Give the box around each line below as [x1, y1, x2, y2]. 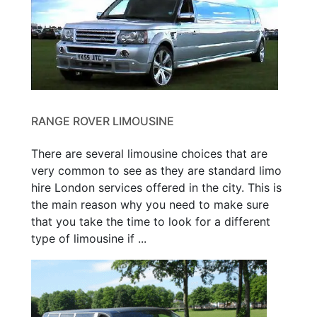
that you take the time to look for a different [31, 214, 270, 229]
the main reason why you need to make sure [31, 197, 269, 212]
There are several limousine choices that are [31, 146, 267, 161]
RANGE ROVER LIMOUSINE [31, 113, 174, 128]
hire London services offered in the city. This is [31, 180, 282, 195]
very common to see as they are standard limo [31, 163, 282, 178]
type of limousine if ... [31, 231, 146, 246]
